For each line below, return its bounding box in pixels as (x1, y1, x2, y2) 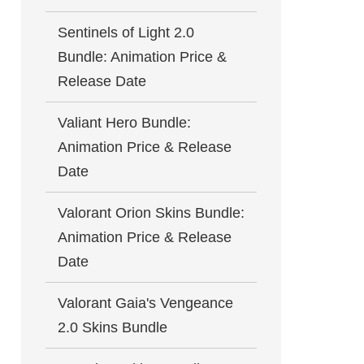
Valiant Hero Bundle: (58, 115, 191, 131)
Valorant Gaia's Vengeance (58, 295, 233, 311)
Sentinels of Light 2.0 (58, 24, 194, 41)
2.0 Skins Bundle (58, 319, 167, 336)
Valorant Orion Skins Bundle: (58, 205, 245, 221)
